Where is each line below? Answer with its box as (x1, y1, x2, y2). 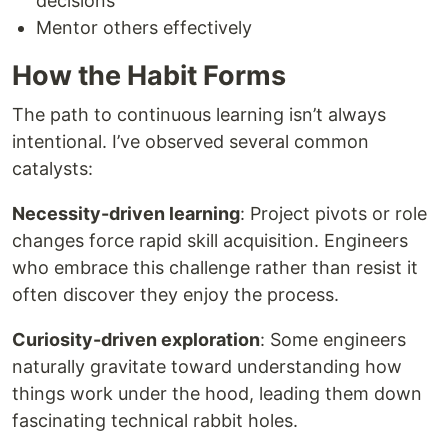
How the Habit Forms (12, 59, 286, 92)
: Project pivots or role (240, 203, 427, 224)
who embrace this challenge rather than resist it (12, 257, 418, 278)
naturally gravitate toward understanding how (12, 356, 402, 377)
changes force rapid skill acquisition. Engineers (12, 230, 408, 251)
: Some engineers (260, 329, 406, 350)
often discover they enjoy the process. (12, 284, 339, 305)
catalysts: (12, 158, 93, 179)
